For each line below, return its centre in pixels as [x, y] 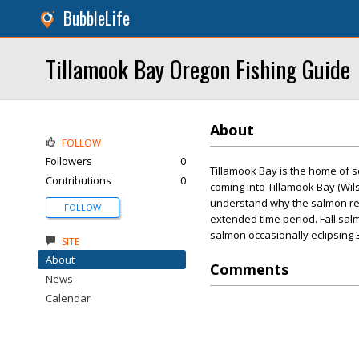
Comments [249, 269]
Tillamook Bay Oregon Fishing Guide [198, 69]
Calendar [68, 298]
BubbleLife [97, 18]
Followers [69, 161]
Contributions [79, 180]
